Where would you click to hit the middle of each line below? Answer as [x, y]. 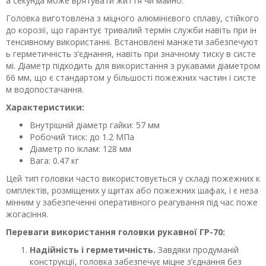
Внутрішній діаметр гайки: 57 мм [95, 125]
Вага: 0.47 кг [54, 161]
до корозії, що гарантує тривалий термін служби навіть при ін [131, 30]
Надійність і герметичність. [93, 250]
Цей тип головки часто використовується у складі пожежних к [133, 178]
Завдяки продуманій [197, 250]
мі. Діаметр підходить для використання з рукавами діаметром [133, 66]
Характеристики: [45, 107]
